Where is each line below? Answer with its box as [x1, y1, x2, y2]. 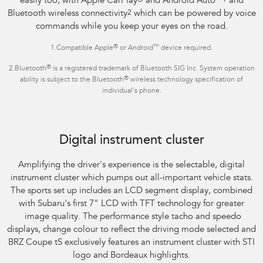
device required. [159, 45, 213, 52]
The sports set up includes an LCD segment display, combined [11, 187, 252, 196]
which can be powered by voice [131, 9, 256, 19]
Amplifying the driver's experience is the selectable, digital [18, 161, 245, 170]
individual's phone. [102, 87, 161, 95]
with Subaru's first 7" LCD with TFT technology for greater [19, 200, 244, 209]
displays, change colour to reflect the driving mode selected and [7, 225, 256, 235]
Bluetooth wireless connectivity [7, 9, 127, 19]
